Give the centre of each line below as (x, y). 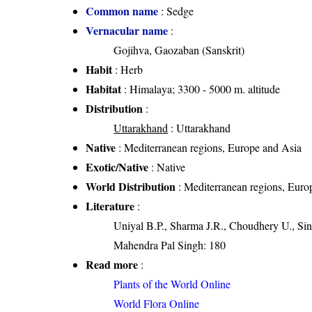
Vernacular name (127, 31)
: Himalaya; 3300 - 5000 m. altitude (201, 89)
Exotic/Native (117, 167)
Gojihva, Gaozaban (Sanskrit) (179, 50)
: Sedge (176, 11)
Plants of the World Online (172, 284)
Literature (110, 206)
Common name (122, 11)
